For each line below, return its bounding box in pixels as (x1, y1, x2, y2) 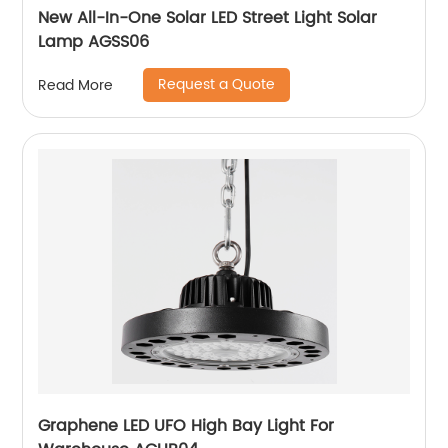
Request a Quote (158, 73, 276, 97)
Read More (38, 73, 114, 97)
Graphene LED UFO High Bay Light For (38, 413, 335, 440)
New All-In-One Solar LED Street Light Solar (38, 5, 378, 32)
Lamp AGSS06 (38, 29, 150, 56)
